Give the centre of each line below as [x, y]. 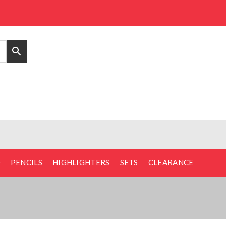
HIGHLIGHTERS [81, 162]
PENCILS [26, 162]
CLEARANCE [171, 162]
